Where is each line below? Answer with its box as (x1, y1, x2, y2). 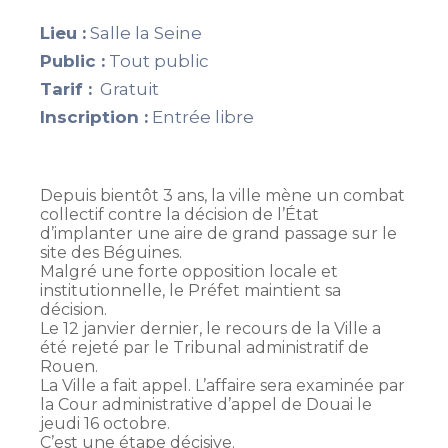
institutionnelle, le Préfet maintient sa (40, 281, 341, 301)
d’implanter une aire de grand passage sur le (40, 224, 397, 244)
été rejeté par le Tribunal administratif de (40, 338, 369, 358)
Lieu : (40, 23, 86, 44)
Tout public (105, 51, 209, 72)
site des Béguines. (40, 243, 182, 263)
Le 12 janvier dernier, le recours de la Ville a (40, 319, 381, 339)
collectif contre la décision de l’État (40, 205, 319, 225)
